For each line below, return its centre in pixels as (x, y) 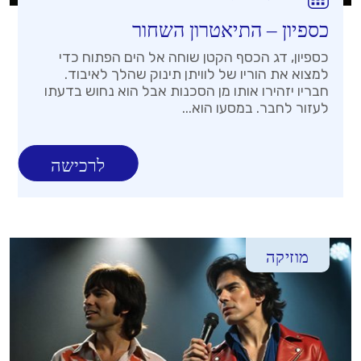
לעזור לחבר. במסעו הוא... (255, 108)
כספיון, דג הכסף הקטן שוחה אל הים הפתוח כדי (193, 58)
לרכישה (78, 166)
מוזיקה (287, 257)
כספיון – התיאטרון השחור (230, 31)
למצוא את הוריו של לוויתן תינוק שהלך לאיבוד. (196, 75)
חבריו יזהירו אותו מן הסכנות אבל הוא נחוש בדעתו (186, 91)
